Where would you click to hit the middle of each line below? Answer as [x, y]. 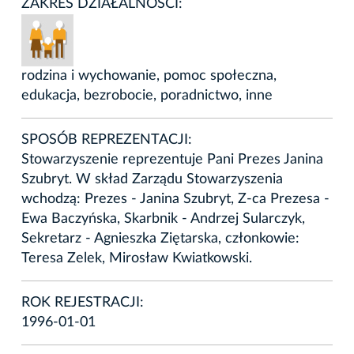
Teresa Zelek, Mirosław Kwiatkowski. [137, 258]
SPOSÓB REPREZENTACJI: [107, 139]
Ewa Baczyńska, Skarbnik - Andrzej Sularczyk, [163, 218]
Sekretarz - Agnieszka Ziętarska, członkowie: [160, 238]
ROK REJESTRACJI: [83, 302]
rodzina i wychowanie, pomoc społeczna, [149, 75]
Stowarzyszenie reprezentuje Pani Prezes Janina [172, 159]
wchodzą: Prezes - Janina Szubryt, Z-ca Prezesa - [175, 199]
